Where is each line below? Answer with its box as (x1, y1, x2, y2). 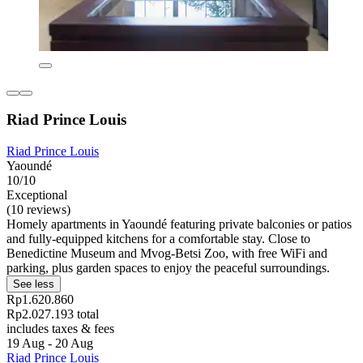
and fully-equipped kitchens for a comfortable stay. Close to (6, 232, 310, 246)
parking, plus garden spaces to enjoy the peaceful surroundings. (6, 261, 330, 275)
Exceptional (6, 188, 67, 203)
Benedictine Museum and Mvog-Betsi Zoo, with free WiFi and (6, 246, 327, 261)
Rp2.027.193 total (6, 307, 99, 322)
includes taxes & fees (6, 322, 114, 336)
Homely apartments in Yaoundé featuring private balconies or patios (6, 217, 352, 232)
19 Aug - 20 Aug (6, 336, 93, 351)
